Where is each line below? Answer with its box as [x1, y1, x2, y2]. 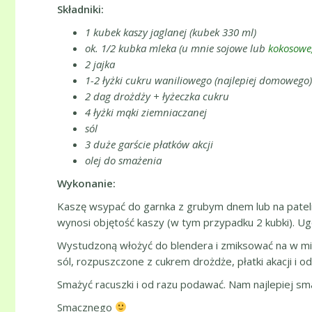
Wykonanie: [57, 175, 116, 190]
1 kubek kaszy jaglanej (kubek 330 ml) [85, 24, 256, 39]
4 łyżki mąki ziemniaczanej [85, 104, 207, 119]
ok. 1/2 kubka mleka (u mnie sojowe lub [85, 40, 268, 55]
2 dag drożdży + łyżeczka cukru [85, 88, 229, 103]
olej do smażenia [85, 153, 162, 167]
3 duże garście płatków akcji [85, 136, 213, 151]
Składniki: [57, 1, 104, 16]
